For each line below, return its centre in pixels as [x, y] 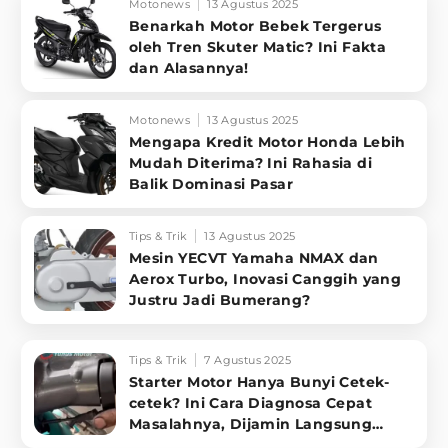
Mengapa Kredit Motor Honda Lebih [267, 142]
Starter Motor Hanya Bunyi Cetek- [259, 382]
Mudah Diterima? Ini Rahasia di [250, 163]
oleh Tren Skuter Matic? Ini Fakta [258, 47]
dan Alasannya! [189, 68]
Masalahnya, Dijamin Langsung [251, 424]
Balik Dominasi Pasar [211, 184]
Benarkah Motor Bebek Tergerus [255, 26]
